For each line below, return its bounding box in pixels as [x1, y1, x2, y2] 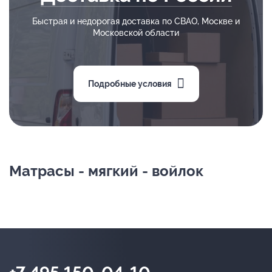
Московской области [93, 28, 179, 38]
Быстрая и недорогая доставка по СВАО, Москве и [32, 16, 240, 26]
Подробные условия [87, 78, 172, 89]
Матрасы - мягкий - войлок [9, 162, 203, 180]
